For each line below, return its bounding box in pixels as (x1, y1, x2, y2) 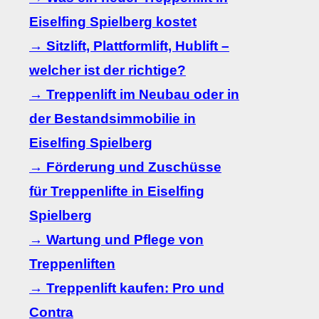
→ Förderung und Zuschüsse (29, 159, 221, 175)
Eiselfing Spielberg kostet (29, 14, 197, 30)
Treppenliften (29, 256, 115, 272)
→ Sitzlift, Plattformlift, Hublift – (29, 38, 229, 54)
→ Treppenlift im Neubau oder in (29, 87, 239, 103)
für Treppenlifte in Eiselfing (29, 184, 204, 199)
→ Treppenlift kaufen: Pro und (29, 281, 224, 296)
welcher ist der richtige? (29, 63, 186, 78)
